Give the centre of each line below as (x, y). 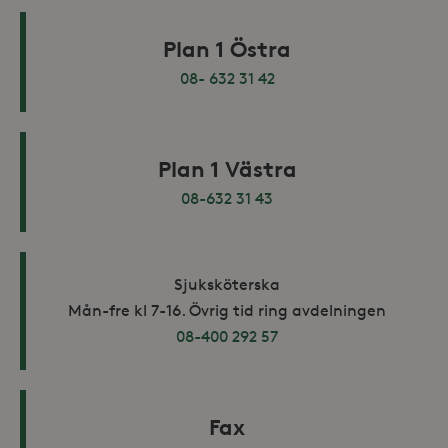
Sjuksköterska (227, 284)
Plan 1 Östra (227, 48)
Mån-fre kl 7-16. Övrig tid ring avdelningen (227, 310)
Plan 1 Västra (227, 168)
